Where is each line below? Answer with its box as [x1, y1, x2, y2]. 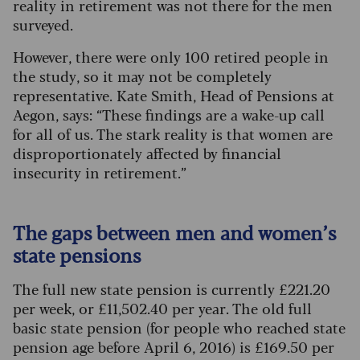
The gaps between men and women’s [13, 218, 336, 247]
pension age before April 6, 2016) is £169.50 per [13, 336, 334, 358]
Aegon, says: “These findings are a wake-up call [13, 104, 325, 125]
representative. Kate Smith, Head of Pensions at [13, 84, 334, 106]
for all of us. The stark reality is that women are [13, 123, 333, 145]
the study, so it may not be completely [13, 65, 272, 87]
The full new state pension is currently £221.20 [13, 278, 330, 300]
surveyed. [13, 14, 73, 35]
